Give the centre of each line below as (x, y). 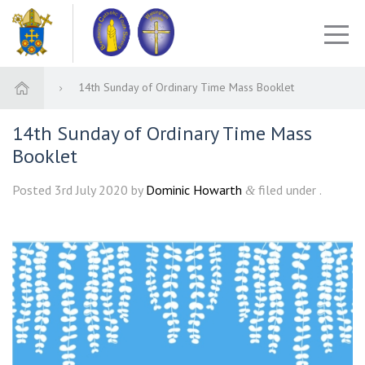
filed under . (288, 190)
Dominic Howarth (194, 190)
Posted (33, 190)
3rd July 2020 (91, 190)
